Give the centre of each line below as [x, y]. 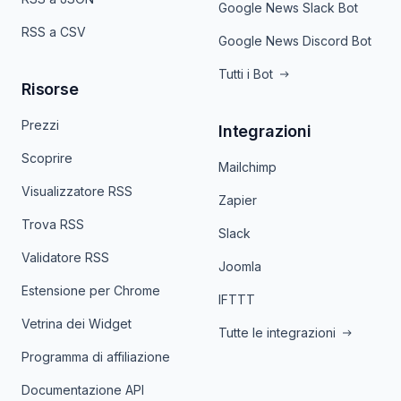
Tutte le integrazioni [277, 333]
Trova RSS [53, 224]
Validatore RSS [65, 257]
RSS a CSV [54, 32]
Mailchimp [247, 167]
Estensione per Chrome [91, 290]
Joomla [240, 266]
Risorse [50, 89]
